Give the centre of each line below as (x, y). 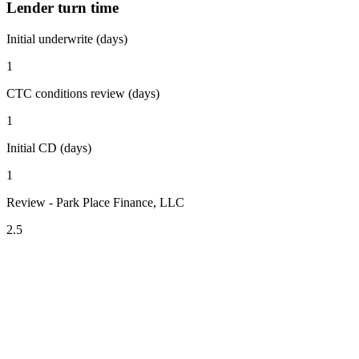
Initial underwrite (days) (67, 38)
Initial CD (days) (49, 147)
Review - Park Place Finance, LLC (95, 202)
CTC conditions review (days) (83, 93)
